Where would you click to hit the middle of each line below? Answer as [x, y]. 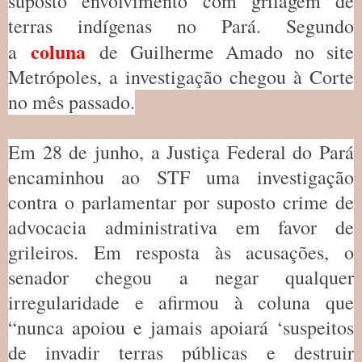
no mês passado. [72, 102]
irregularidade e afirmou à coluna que [181, 303]
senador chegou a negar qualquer [181, 278]
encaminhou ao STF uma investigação [181, 177]
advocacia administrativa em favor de [181, 227]
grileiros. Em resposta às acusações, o [181, 253]
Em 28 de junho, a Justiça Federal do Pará [181, 152]
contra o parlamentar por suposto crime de [181, 202]
